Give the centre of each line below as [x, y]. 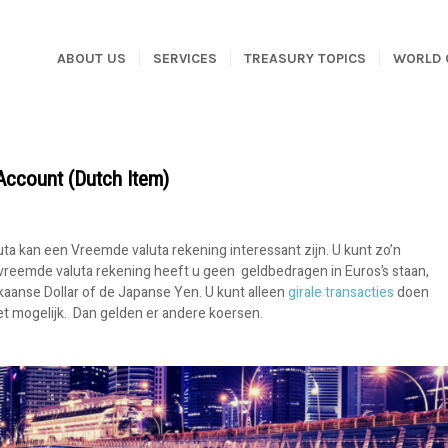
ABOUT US [91, 58]
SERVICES [185, 58]
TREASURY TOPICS [305, 58]
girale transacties [341, 292]
